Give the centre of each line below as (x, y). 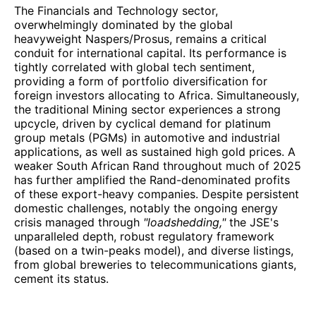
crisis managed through (79, 223)
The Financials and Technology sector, (116, 11)
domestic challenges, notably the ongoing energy (146, 208)
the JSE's (252, 223)
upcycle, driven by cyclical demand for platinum (142, 124)
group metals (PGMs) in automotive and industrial (147, 138)
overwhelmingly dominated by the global (123, 25)
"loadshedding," (184, 223)
